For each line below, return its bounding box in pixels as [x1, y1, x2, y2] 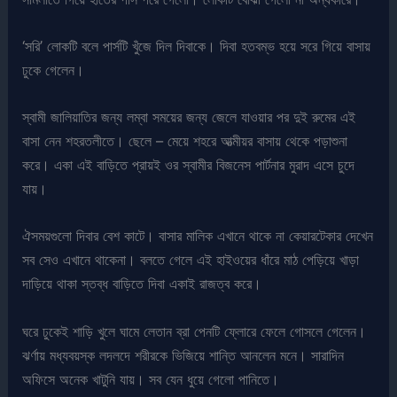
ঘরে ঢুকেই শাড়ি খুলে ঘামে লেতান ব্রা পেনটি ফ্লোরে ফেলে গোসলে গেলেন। [22, 322, 367, 340]
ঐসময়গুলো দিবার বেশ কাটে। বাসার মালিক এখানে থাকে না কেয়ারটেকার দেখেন [22, 227, 374, 245]
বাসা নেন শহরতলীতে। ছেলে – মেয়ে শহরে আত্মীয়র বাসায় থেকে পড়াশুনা [22, 132, 348, 151]
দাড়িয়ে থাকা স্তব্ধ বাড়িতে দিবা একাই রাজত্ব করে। [22, 275, 262, 293]
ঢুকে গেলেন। [22, 60, 85, 79]
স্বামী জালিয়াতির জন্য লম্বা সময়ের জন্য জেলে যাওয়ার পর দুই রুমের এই [22, 108, 356, 127]
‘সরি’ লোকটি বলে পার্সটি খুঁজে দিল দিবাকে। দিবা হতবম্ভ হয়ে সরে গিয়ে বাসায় [22, 36, 371, 55]
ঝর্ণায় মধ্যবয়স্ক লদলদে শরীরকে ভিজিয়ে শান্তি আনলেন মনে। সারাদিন [22, 346, 345, 364]
